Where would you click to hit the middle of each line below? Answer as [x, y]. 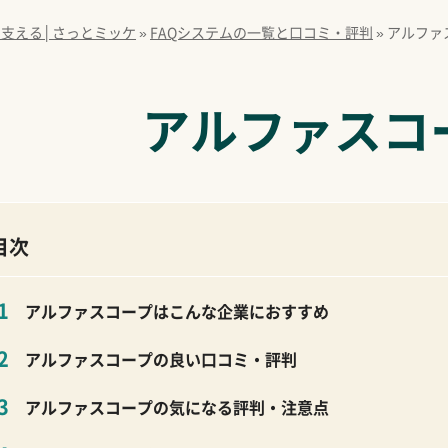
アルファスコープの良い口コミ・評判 [161, 359]
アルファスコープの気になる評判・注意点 [177, 407]
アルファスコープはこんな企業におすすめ [177, 311]
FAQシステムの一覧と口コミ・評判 [261, 32]
